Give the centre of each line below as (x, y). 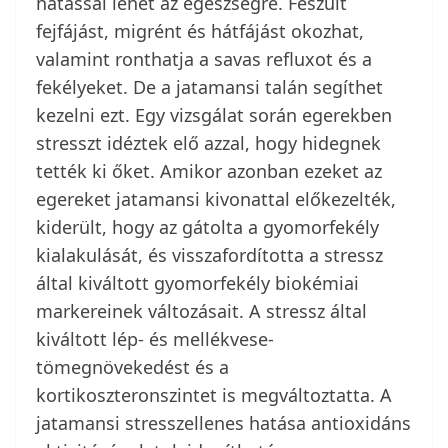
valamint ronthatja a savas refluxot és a (204, 59)
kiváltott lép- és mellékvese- (155, 339)
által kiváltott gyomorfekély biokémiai (197, 283)
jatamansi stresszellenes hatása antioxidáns (223, 423)
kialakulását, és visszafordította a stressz (209, 255)
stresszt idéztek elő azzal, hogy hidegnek (208, 143)
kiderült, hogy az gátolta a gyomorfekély (207, 227)
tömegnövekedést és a (132, 367)
